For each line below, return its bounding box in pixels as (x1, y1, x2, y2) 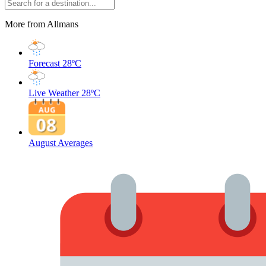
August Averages (28, 138, 93, 148)
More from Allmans (5, 19, 78, 29)
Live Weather (28, 88, 79, 98)
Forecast (28, 58, 60, 68)
